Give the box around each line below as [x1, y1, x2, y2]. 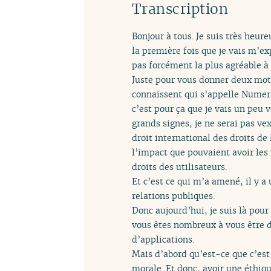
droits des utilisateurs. [132, 160, 227, 172]
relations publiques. [132, 189, 215, 201]
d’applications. [132, 233, 194, 245]
